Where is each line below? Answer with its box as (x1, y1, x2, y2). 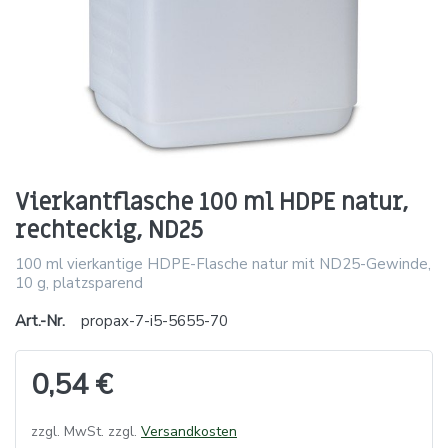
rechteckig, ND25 (15, 214, 203, 246)
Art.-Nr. (15, 310, 65, 331)
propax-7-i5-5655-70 (81, 310, 228, 331)
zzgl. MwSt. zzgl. (31, 421, 141, 441)
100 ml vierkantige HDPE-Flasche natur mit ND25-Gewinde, (15, 253, 431, 274)
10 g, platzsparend (15, 272, 143, 293)
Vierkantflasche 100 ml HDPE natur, (15, 186, 408, 218)
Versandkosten (141, 421, 237, 441)
